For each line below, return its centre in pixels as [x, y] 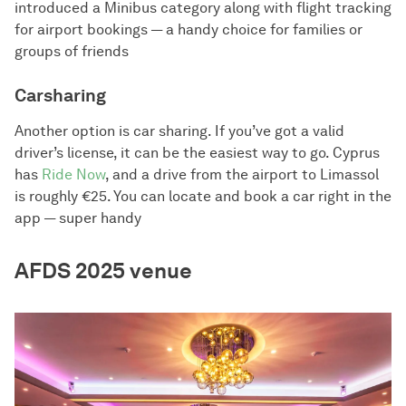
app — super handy [78, 218]
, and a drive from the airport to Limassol [242, 175]
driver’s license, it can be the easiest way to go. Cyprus [197, 153]
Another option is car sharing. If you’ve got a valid [179, 131]
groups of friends [72, 52]
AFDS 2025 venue [103, 271]
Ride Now [73, 175]
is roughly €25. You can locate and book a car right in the [203, 197]
